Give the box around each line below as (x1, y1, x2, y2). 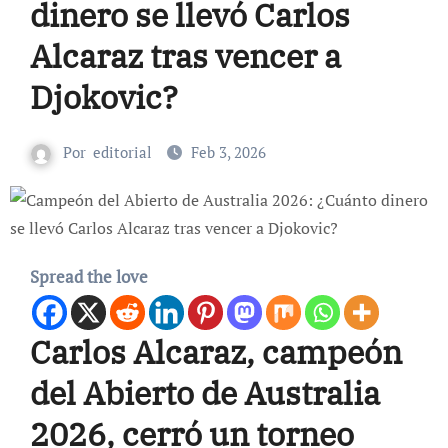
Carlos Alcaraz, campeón (29, 331, 402, 374)
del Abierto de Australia (29, 372, 380, 415)
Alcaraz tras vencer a (29, 35, 341, 78)
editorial (93, 142, 152, 163)
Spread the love (29, 265, 148, 289)
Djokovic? (29, 76, 178, 119)
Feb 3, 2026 (191, 142, 266, 163)
